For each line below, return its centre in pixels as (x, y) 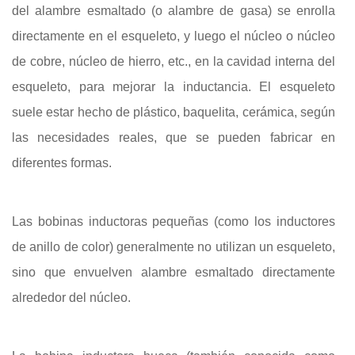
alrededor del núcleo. (71, 297)
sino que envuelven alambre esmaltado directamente (174, 272)
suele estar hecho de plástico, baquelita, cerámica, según (174, 112)
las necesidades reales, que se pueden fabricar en (174, 137)
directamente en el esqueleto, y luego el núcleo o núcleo (174, 36)
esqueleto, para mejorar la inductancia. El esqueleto (174, 86)
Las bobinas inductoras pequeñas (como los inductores (174, 221)
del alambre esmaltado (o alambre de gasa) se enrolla (174, 10)
